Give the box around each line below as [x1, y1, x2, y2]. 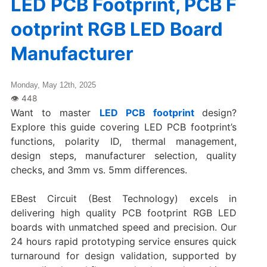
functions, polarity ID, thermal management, [10, 135, 237, 147]
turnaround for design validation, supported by [10, 249, 237, 262]
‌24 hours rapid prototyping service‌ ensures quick [10, 235, 237, 247]
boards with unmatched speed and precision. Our [10, 221, 237, 233]
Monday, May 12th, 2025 [10, 80, 96, 89]
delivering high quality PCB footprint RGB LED [10, 206, 237, 219]
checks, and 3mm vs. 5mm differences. [10, 163, 187, 176]
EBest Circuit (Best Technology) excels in [10, 192, 237, 204]
